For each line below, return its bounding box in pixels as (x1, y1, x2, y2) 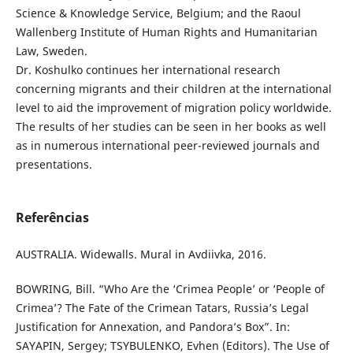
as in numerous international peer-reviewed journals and (15, 138, 320, 154)
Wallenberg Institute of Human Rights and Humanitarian (15, 24, 318, 40)
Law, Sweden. (15, 43, 87, 59)
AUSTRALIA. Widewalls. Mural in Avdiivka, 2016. (15, 247, 266, 262)
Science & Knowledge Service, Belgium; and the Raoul (15, 6, 301, 21)
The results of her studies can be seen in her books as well (15, 119, 326, 135)
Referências (15, 209, 89, 227)
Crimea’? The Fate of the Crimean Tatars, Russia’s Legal (15, 300, 309, 316)
